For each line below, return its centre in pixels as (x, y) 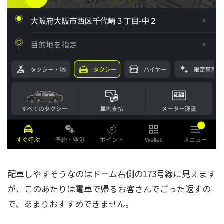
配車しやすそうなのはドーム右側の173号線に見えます (112, 173)
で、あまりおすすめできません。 (71, 203)
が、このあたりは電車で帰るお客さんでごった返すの (109, 188)
